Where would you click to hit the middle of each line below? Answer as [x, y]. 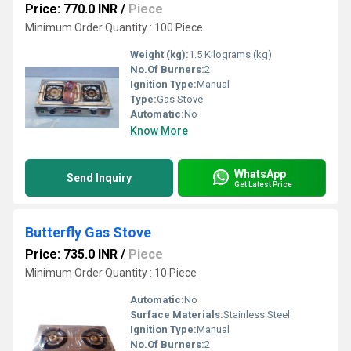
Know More [159, 131]
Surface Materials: [177, 315]
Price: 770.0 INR [71, 9]
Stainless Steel [257, 315]
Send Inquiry [99, 178]
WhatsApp [260, 174]
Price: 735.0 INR [71, 254]
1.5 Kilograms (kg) [230, 54]
